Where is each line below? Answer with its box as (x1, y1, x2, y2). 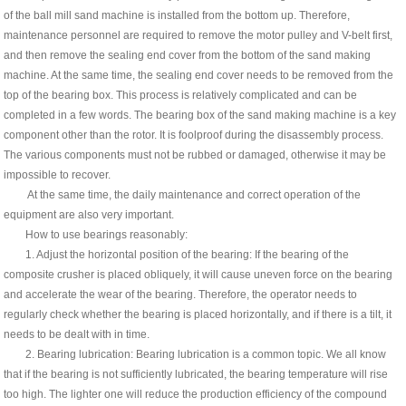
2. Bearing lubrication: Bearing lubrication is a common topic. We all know (4, 347, 387, 361)
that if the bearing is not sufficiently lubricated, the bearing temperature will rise (4, 367, 389, 381)
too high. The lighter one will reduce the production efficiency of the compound (4, 387, 388, 401)
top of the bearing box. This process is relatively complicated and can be (4, 88, 358, 101)
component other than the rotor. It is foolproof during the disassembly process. (4, 128, 384, 141)
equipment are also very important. (4, 208, 175, 221)
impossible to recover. (4, 168, 111, 181)
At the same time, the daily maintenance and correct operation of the (4, 188, 362, 201)
